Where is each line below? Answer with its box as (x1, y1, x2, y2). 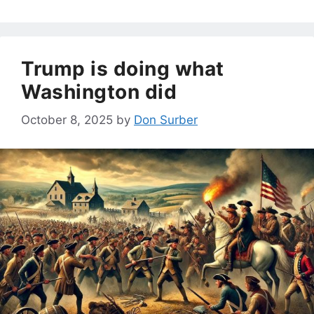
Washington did (21, 79, 177, 104)
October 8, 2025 (21, 113, 113, 128)
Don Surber (134, 113, 198, 128)
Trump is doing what (21, 56, 224, 81)
